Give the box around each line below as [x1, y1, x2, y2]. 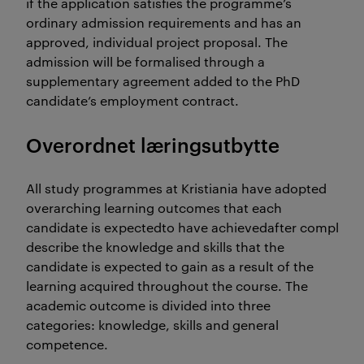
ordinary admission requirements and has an [26, 14, 301, 31]
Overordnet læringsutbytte [26, 132, 279, 158]
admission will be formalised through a [26, 53, 265, 70]
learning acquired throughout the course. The [26, 277, 308, 294]
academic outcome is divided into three [26, 297, 271, 314]
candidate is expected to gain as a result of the [26, 258, 314, 275]
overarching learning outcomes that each [26, 199, 282, 216]
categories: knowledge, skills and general [26, 316, 279, 333]
